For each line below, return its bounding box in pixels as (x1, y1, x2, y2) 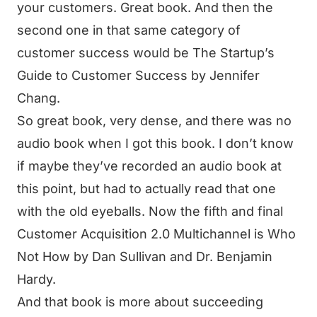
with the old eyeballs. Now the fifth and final (17, 204, 283, 219)
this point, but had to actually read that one (17, 181, 276, 196)
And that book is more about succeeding (17, 294, 263, 309)
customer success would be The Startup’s (17, 45, 275, 60)
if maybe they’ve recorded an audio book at (17, 158, 282, 173)
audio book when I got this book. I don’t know (17, 136, 294, 151)
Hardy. (17, 272, 56, 287)
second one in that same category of (17, 23, 241, 38)
